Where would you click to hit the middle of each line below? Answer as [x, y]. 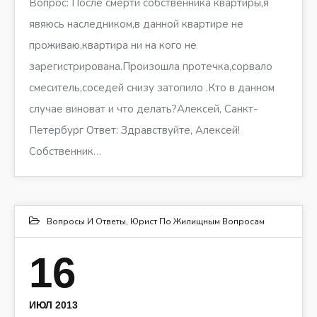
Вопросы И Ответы [86, 222]
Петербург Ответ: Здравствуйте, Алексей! [134, 131]
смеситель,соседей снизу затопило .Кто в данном [152, 88]
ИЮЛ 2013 [53, 305]
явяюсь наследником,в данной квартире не [136, 24]
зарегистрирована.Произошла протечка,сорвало [151, 67]
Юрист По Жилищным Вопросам [197, 222]
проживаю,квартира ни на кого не [113, 46]
